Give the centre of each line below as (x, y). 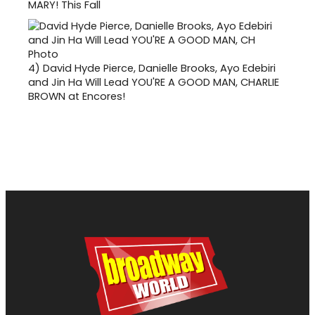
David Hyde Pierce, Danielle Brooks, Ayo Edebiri (159, 68)
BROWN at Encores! (77, 96)
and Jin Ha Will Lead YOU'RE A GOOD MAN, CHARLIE (154, 82)
